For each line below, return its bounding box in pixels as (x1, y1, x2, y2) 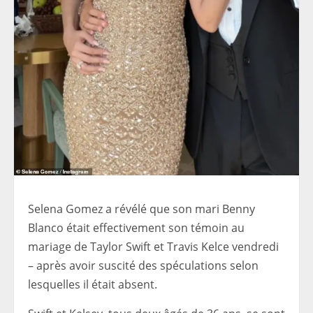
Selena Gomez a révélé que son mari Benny (28, 201, 255, 217)
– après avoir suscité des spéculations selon (28, 257, 259, 273)
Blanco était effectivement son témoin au (28, 219, 245, 235)
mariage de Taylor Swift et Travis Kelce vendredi (28, 238, 279, 254)
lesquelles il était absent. (28, 276, 157, 292)
